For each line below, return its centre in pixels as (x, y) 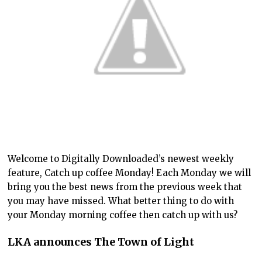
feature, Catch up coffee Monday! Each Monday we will (130, 173)
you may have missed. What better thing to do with (121, 201)
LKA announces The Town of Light (101, 242)
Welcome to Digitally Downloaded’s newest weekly (121, 159)
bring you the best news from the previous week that (125, 187)
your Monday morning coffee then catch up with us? (123, 215)
